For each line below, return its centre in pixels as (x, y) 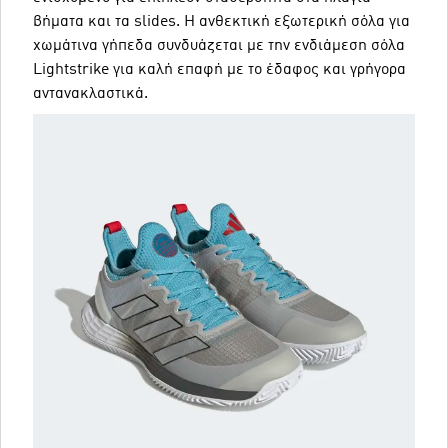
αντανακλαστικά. (90, 94)
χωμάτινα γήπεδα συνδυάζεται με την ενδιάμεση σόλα (219, 46)
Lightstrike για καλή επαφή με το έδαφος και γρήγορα (219, 70)
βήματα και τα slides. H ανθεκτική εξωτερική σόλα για (221, 22)
